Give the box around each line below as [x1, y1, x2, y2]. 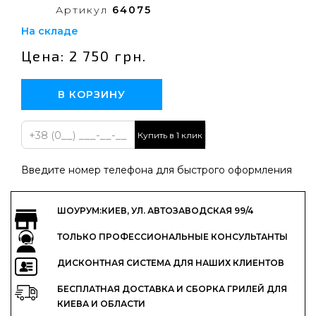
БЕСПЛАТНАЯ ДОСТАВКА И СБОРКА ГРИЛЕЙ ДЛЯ [57, 284, 287, 294]
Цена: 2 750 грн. [21, 47, 147, 64]
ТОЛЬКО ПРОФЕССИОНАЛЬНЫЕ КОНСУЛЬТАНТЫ [57, 231, 288, 242]
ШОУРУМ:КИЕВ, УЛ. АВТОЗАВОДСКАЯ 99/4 [57, 205, 253, 216]
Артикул [56, 4, 112, 16]
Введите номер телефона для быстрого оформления [21, 164, 292, 176]
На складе [21, 25, 78, 37]
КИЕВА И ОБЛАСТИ [57, 298, 145, 309]
